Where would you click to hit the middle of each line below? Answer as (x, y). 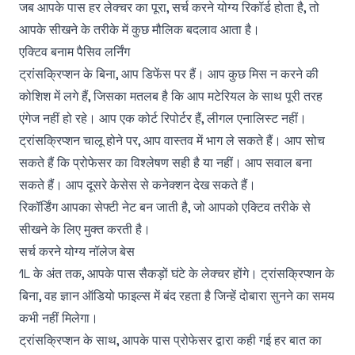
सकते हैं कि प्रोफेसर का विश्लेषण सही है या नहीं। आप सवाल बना (166, 163)
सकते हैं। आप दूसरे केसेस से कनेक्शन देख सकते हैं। (137, 185)
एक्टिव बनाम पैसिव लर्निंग (74, 52)
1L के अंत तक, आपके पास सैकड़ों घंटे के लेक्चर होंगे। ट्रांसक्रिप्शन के (177, 274)
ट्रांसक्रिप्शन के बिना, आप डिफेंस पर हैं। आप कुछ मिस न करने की (169, 74)
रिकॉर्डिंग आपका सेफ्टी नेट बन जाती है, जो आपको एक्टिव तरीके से (165, 207)
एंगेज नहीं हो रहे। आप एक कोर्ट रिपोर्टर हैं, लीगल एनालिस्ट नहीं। (163, 118)
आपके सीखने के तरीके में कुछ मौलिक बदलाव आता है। (139, 30)
